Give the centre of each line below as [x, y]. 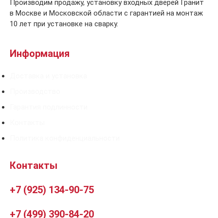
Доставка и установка [48, 76]
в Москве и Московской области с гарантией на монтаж [106, 13]
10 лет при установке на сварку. [64, 24]
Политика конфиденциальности [65, 138]
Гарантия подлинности [49, 107]
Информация [40, 53]
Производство [35, 91]
